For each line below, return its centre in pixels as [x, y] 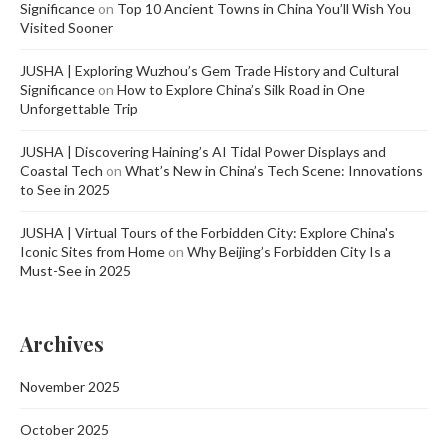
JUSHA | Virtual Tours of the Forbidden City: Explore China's [207, 233]
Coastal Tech [61, 171]
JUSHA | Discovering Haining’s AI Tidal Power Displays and [203, 152]
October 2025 [64, 430]
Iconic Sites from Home [92, 252]
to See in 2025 [65, 190]
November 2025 [70, 387]
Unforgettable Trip [79, 109]
